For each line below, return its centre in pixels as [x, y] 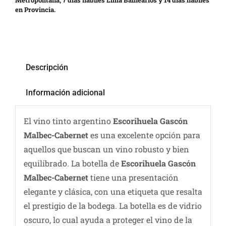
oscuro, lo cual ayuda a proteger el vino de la [108, 219]
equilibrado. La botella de [72, 163]
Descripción [47, 68]
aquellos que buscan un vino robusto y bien [106, 149]
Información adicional [65, 93]
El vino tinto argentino [68, 121]
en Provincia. [35, 10]
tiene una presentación [133, 177]
